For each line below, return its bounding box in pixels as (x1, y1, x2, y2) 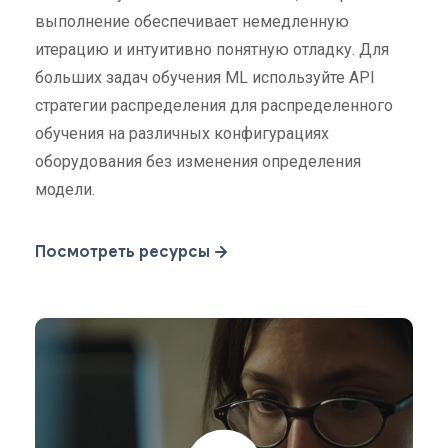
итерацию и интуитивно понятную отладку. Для (35, 40, 389, 59)
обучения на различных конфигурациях (35, 124, 329, 143)
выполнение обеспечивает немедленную (35, 12, 349, 31)
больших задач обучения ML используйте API (35, 68, 375, 87)
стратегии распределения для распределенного (35, 96, 393, 115)
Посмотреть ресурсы (35, 242, 210, 262)
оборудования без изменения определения (35, 152, 361, 171)
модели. (35, 180, 95, 199)
